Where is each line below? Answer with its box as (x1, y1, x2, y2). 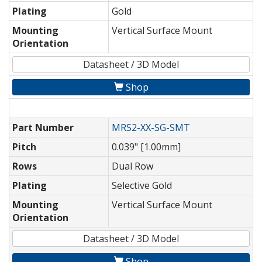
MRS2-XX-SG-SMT (112, 121, 190, 135)
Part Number (12, 121, 74, 135)
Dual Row (112, 160, 153, 173)
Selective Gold (112, 179, 172, 192)
